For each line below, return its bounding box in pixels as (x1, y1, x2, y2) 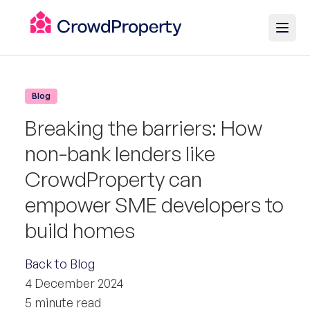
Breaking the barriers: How (25, 115, 262, 140)
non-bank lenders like (25, 140, 215, 166)
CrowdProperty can (25, 166, 202, 192)
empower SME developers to (25, 192, 284, 217)
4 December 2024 (25, 275, 123, 291)
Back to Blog (25, 256, 95, 271)
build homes (25, 217, 135, 243)
